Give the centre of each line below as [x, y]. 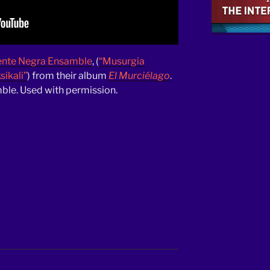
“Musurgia [122, 61]
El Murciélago [139, 76]
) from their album [68, 76]
